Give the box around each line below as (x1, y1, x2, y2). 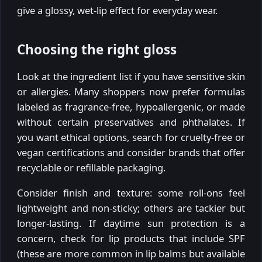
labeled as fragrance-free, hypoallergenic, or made (17, 100, 245, 114)
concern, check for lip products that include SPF (17, 232, 245, 246)
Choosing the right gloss (17, 40, 177, 58)
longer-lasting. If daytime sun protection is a (17, 216, 245, 230)
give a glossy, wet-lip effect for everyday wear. (17, 3, 218, 17)
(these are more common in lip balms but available (17, 247, 245, 261)
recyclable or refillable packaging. (17, 161, 166, 175)
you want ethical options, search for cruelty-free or (17, 130, 245, 144)
